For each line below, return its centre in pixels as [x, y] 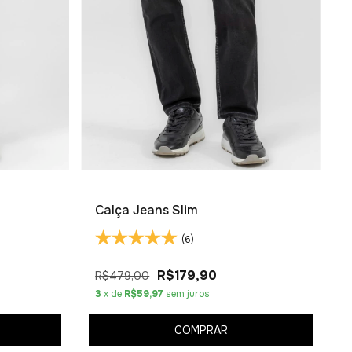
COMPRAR [201, 330]
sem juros [188, 293]
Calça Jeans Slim [147, 210]
